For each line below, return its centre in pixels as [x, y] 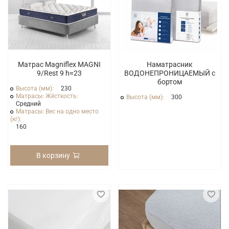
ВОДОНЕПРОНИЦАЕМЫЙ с [170, 73]
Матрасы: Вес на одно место [58, 111]
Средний [29, 104]
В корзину [53, 155]
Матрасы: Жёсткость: [48, 96]
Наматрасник [170, 64]
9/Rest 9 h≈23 [59, 73]
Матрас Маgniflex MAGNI [59, 64]
